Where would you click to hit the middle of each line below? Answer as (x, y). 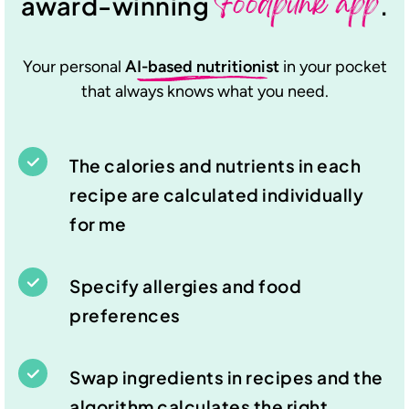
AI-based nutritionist (202, 67)
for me (98, 224)
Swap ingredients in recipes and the (226, 377)
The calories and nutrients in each (215, 166)
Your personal (73, 67)
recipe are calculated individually (216, 195)
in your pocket (333, 67)
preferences (125, 315)
